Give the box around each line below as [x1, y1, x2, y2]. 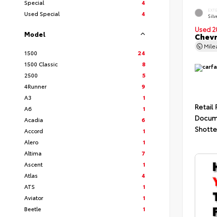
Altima [24, 149, 42, 157]
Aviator [24, 193, 43, 201]
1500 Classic [24, 60, 58, 68]
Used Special [24, 9, 60, 17]
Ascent [24, 160, 43, 168]
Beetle [24, 204, 41, 213]
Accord [24, 126, 43, 135]
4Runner [24, 82, 46, 90]
